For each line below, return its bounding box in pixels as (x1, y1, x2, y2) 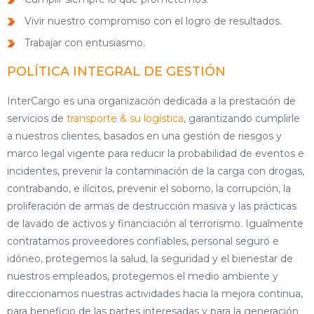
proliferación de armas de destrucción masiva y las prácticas (7, 200, 296, 212)
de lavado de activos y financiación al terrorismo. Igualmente (7, 217, 303, 230)
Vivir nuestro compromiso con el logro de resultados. (25, 15, 282, 27)
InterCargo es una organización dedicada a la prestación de (7, 95, 296, 107)
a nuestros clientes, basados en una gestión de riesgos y (7, 130, 282, 142)
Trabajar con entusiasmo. (25, 36, 145, 49)
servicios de (7, 112, 67, 125)
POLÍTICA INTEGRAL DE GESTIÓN (7, 64, 226, 79)
